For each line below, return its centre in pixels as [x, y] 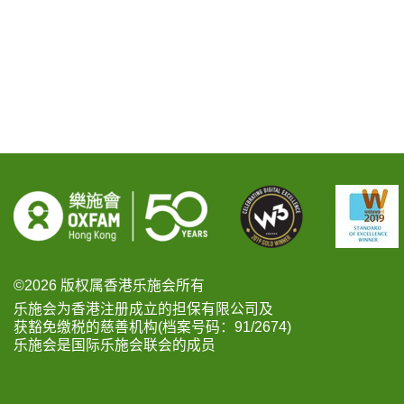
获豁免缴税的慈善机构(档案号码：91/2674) [152, 327]
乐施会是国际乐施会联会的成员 [115, 345]
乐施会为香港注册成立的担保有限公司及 [143, 309]
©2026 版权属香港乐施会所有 [109, 286]
